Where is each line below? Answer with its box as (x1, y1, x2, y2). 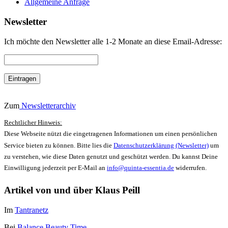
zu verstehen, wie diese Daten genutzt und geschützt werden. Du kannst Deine (4, 152, 218, 160)
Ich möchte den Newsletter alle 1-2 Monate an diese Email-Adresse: (4, 37, 222, 46)
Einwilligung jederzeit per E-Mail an (4, 164, 107, 172)
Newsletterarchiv (19, 101, 76, 110)
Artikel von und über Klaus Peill (4, 185, 140, 196)
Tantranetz (15, 205, 48, 214)
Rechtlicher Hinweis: (4, 118, 62, 126)
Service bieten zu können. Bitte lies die (4, 141, 113, 149)
